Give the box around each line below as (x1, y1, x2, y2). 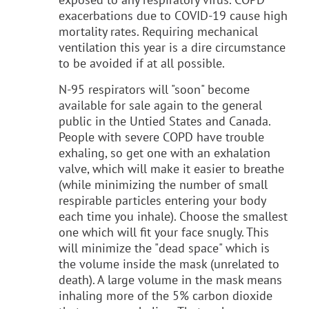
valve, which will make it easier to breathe (59, 160, 284, 177)
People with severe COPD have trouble (59, 128, 264, 145)
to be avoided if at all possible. (59, 54, 225, 71)
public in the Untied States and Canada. (59, 112, 270, 129)
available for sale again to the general (59, 97, 262, 113)
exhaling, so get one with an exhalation (59, 144, 270, 161)
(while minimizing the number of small (59, 176, 268, 192)
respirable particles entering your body (59, 192, 266, 208)
